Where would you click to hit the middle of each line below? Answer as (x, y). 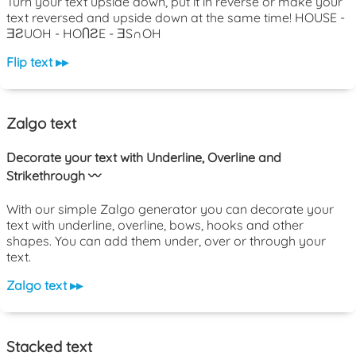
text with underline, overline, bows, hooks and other (155, 225)
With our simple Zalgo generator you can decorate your (170, 209)
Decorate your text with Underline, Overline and (144, 158)
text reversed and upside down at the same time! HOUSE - (176, 18)
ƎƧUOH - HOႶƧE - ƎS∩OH (84, 34)
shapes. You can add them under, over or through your (166, 241)
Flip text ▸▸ (37, 62)
